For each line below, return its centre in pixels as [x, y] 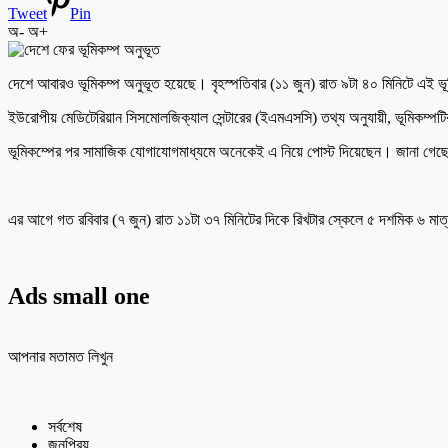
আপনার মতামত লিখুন [60, 356]
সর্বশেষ [65, 426]
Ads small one [79, 295]
